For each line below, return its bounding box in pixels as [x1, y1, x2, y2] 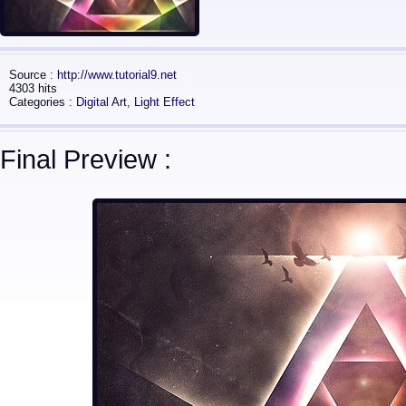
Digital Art [76, 95, 127, 109]
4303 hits [9, 82, 57, 95]
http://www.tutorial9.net [57, 68, 177, 82]
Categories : [9, 95, 76, 109]
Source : [9, 68, 57, 82]
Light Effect [134, 95, 195, 109]
